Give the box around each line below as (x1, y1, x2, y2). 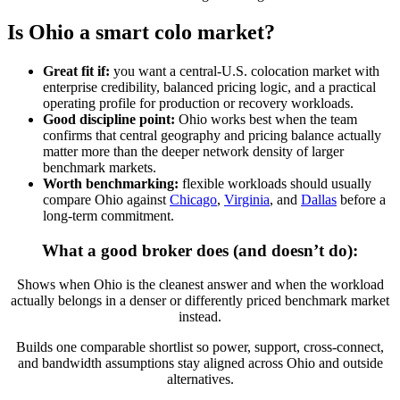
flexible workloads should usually (179, 175, 371, 191)
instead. (179, 309, 221, 325)
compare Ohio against (43, 191, 170, 207)
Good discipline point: (43, 111, 175, 127)
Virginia (224, 191, 270, 207)
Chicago (170, 191, 217, 207)
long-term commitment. (43, 207, 174, 223)
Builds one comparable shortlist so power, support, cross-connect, (16, 339, 384, 355)
